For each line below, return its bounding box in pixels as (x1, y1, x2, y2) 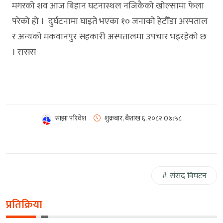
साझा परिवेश (55, 112, 86, 124)
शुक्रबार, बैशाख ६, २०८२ (105, 112, 162, 124)
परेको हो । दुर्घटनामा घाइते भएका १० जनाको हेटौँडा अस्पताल (12, 13, 208, 29)
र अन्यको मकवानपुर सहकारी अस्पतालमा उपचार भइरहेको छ (12, 29, 207, 44)
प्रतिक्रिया (6, 195, 42, 214)
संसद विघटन (170, 169, 207, 183)
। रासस (12, 44, 36, 60)
